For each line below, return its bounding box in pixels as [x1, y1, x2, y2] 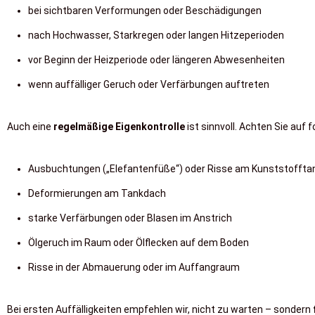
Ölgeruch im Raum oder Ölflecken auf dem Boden [28, 237, 249, 248]
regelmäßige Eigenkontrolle [53, 121, 185, 132]
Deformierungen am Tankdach [28, 188, 166, 199]
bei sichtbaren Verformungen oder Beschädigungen [28, 5, 262, 16]
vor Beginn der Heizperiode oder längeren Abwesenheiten [28, 54, 285, 65]
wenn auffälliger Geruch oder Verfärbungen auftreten [28, 79, 269, 90]
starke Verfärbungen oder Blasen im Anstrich [28, 212, 232, 224]
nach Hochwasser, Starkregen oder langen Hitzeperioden [28, 30, 284, 41]
